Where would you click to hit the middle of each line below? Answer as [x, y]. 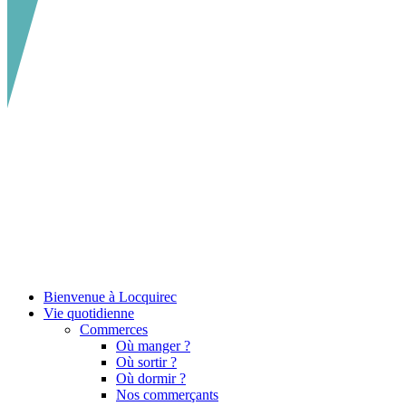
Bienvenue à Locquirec [110, 296]
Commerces [114, 329]
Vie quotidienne [89, 313]
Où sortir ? [146, 362]
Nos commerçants [167, 394]
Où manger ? [153, 345]
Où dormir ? [151, 378]
